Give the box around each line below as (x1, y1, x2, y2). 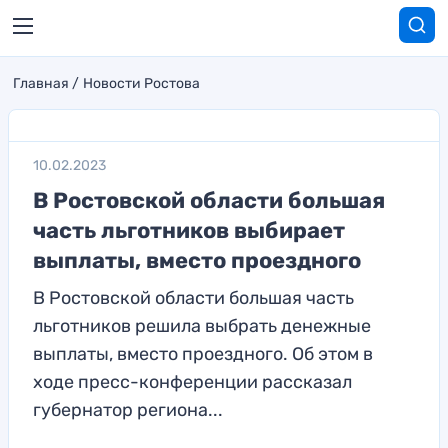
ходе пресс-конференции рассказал (33, 371, 352, 393)
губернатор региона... (33, 399, 223, 421)
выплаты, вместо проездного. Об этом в (33, 343, 373, 365)
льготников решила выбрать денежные (33, 315, 371, 337)
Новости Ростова (83, 75, 200, 92)
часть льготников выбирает (33, 217, 345, 244)
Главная (13, 75, 69, 92)
